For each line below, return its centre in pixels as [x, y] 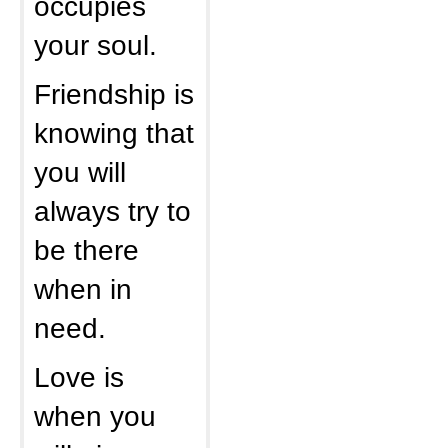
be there [86, 250]
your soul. [95, 45]
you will [80, 172]
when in [83, 289]
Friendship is [114, 94]
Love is [79, 377]
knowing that [114, 133]
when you [95, 416]
